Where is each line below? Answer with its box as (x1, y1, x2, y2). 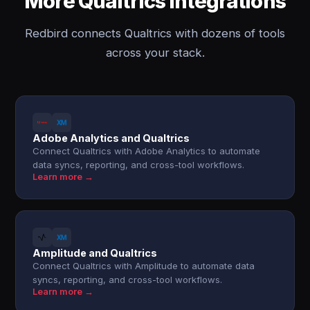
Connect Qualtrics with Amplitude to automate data (33, 260, 255, 271)
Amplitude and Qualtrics (33, 247, 158, 259)
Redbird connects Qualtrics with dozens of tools (25, 26, 285, 40)
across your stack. (105, 46, 205, 60)
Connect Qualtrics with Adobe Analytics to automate (33, 145, 261, 156)
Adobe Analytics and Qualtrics (33, 132, 190, 144)
